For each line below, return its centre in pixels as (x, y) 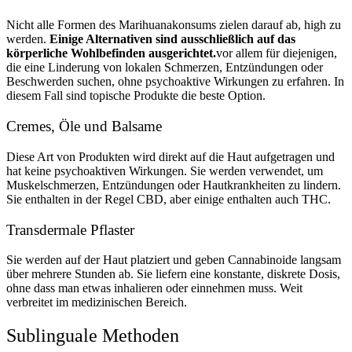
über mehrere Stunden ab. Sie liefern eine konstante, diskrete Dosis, (173, 274)
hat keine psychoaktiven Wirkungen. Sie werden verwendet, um (165, 170)
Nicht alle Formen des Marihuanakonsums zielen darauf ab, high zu (174, 25)
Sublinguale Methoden (93, 336)
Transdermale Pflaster (70, 229)
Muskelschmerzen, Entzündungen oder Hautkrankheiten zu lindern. (174, 185)
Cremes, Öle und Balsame (84, 126)
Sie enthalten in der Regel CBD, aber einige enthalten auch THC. (169, 199)
